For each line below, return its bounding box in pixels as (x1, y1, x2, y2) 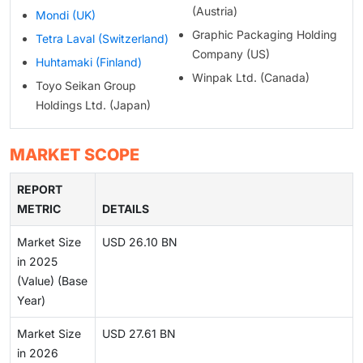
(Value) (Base (17, 274, 88, 288)
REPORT (17, 182, 62, 197)
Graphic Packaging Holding (191, 28, 337, 42)
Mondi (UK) (36, 8, 96, 23)
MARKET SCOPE (10, 145, 139, 165)
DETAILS (102, 202, 149, 216)
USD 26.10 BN (102, 235, 177, 250)
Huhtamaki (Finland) (36, 55, 142, 70)
